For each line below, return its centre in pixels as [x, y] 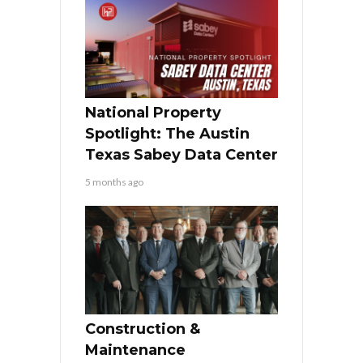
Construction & [143, 329]
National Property [153, 113]
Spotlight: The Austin [167, 134]
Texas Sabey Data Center [181, 155]
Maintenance [135, 350]
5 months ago [114, 182]
